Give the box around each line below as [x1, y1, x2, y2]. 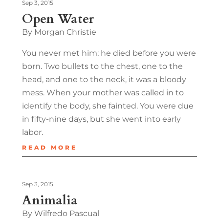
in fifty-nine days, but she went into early [22, 114, 181, 124]
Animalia [22, 191, 78, 209]
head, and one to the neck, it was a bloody [22, 74, 186, 84]
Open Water [22, 10, 94, 27]
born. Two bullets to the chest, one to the [22, 61, 183, 71]
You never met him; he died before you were [22, 48, 196, 58]
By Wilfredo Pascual [22, 208, 99, 218]
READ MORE [22, 143, 77, 151]
